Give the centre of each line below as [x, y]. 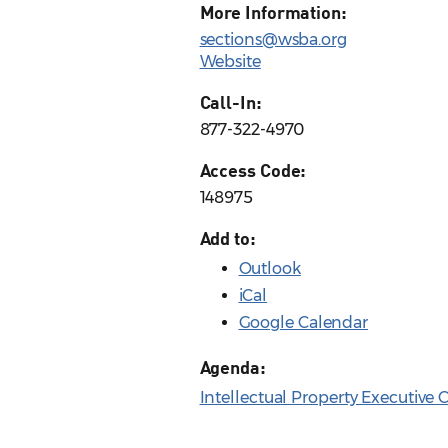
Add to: [227, 238]
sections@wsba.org [273, 40]
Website [230, 62]
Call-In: [230, 102]
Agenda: [232, 367]
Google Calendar [303, 323]
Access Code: [253, 170]
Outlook [269, 269]
